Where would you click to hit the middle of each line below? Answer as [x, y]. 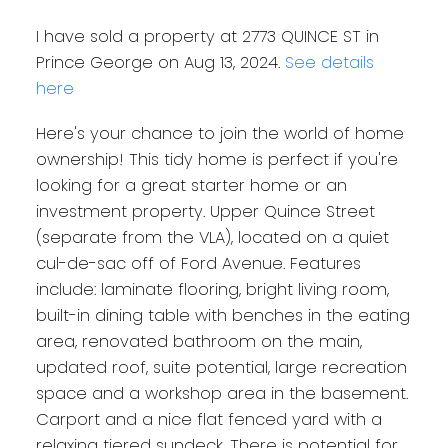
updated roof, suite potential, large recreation [221, 368]
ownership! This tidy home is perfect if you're [216, 160]
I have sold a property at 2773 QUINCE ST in [207, 36]
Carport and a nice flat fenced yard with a [208, 420]
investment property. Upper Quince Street [205, 212]
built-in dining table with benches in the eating [222, 316]
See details [329, 62]
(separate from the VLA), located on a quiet [212, 238]
